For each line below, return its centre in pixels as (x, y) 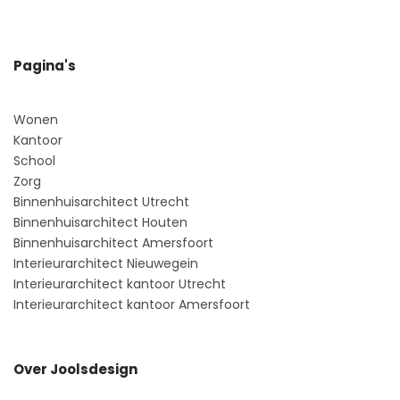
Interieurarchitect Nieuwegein (106, 263)
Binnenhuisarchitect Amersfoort (113, 242)
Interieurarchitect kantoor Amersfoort (132, 304)
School (34, 160)
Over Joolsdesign (75, 369)
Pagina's (45, 65)
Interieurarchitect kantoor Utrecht (120, 283)
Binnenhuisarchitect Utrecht (101, 201)
